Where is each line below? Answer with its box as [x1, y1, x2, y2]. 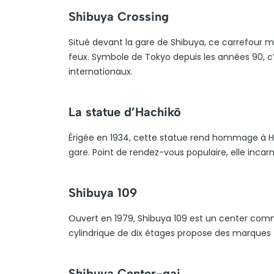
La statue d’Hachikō [68, 105, 181, 119]
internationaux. [68, 65, 133, 78]
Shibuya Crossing [68, 9, 169, 24]
